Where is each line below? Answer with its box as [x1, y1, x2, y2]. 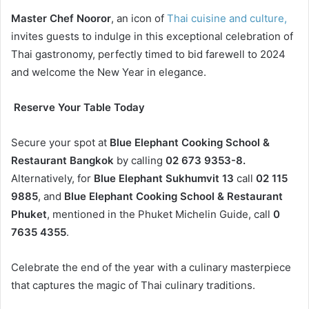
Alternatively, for [11, 171, 94, 185]
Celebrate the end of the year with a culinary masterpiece [11, 260, 291, 274]
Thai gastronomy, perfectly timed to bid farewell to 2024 [11, 47, 286, 61]
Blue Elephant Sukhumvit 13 [94, 171, 234, 185]
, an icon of [111, 11, 167, 25]
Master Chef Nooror [11, 11, 111, 25]
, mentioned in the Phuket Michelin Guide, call [47, 207, 273, 221]
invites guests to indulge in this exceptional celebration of [11, 29, 293, 43]
